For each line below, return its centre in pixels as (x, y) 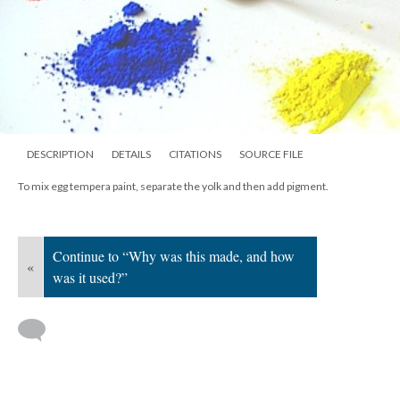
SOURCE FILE (271, 154)
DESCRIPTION (60, 154)
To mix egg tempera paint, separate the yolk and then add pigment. (173, 186)
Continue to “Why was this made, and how (174, 255)
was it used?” (90, 277)
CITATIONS (195, 154)
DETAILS (131, 154)
